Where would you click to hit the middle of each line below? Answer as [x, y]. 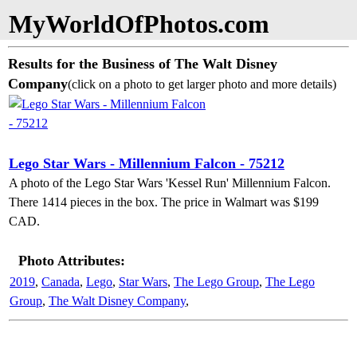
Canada [61, 282]
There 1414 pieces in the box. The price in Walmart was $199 [164, 202]
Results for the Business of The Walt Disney [143, 64]
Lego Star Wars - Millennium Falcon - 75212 [147, 163]
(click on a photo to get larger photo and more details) [202, 84]
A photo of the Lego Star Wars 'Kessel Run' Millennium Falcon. [170, 183]
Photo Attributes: [72, 261]
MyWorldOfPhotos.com [139, 24]
